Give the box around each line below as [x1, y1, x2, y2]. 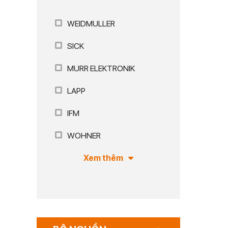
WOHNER [67, 131, 101, 140]
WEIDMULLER [67, 19, 115, 28]
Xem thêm [83, 153, 123, 163]
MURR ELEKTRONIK [67, 64, 135, 73]
